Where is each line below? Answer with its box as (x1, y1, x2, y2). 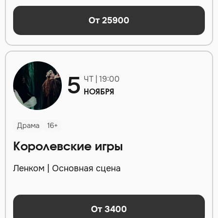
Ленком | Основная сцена (13, 163, 121, 174)
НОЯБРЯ (84, 88, 114, 96)
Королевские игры (13, 141, 123, 153)
